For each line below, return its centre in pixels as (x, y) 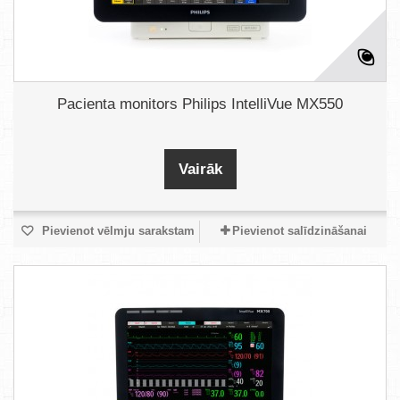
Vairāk (200, 169)
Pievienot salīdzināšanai (299, 231)
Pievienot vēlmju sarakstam (116, 231)
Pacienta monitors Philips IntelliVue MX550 (200, 104)
